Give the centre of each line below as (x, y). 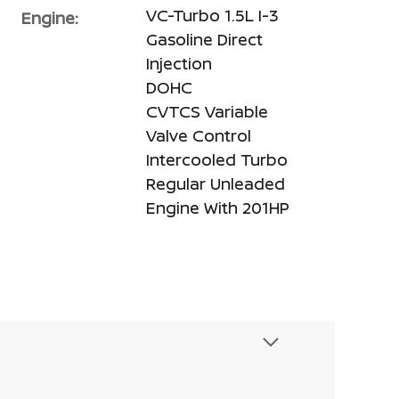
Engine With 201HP (218, 208)
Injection (179, 63)
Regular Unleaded (216, 183)
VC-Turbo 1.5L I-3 (212, 15)
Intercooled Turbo (217, 159)
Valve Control (199, 135)
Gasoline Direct (204, 39)
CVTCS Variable (207, 111)
